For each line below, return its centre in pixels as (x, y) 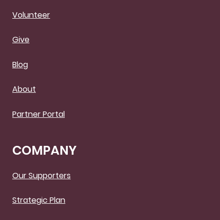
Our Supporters (41, 175)
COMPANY (44, 150)
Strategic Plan (39, 200)
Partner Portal (39, 114)
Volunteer (31, 15)
